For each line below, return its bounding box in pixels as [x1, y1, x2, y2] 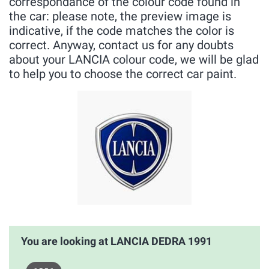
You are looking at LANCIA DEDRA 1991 [21, 235, 212, 247]
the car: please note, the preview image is [9, 9, 231, 23]
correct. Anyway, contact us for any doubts [9, 38, 234, 52]
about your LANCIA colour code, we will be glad [9, 52, 259, 67]
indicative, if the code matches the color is [9, 23, 234, 38]
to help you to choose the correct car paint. [9, 67, 237, 81]
